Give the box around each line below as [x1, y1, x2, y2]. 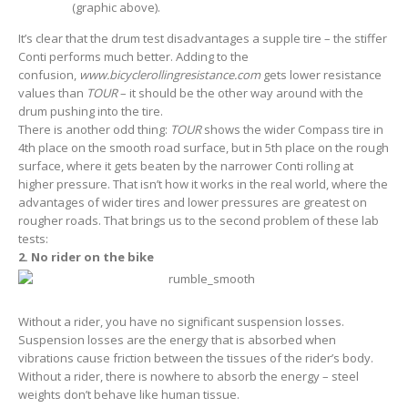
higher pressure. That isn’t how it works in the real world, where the [18, 176, 388, 193]
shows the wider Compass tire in [204, 121, 383, 138]
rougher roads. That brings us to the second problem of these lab [18, 212, 379, 229]
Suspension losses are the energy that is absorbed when [18, 331, 336, 349]
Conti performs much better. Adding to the [18, 48, 249, 66]
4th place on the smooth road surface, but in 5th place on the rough [18, 139, 389, 157]
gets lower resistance [260, 66, 382, 84]
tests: [18, 230, 48, 248]
